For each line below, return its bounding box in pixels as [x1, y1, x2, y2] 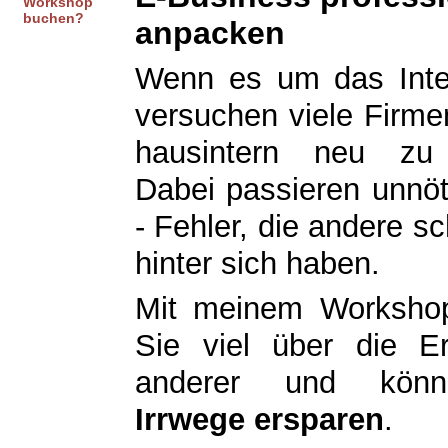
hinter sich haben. [135, 246, 380, 280]
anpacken [135, 15, 285, 51]
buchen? [23, 10, 84, 26]
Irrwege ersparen [135, 402, 384, 436]
